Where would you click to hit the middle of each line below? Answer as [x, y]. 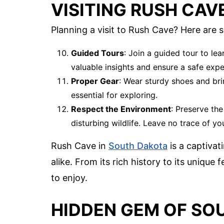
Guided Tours [97, 53]
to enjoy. [69, 177]
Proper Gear [95, 81]
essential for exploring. [114, 95]
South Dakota [138, 145]
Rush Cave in [80, 145]
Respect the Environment [121, 109]
